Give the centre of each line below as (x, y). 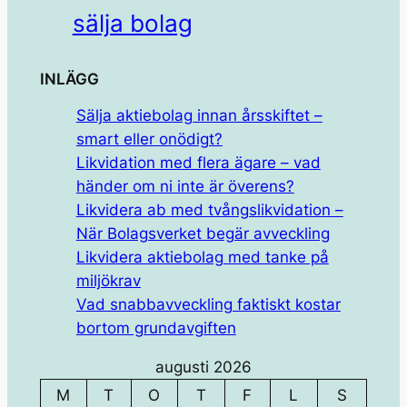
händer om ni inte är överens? (185, 186)
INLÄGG (69, 79)
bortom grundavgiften (156, 328)
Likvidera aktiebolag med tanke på (202, 257)
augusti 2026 (203, 367)
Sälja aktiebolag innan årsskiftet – (199, 115)
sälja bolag (132, 24)
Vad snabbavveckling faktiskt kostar (208, 304)
